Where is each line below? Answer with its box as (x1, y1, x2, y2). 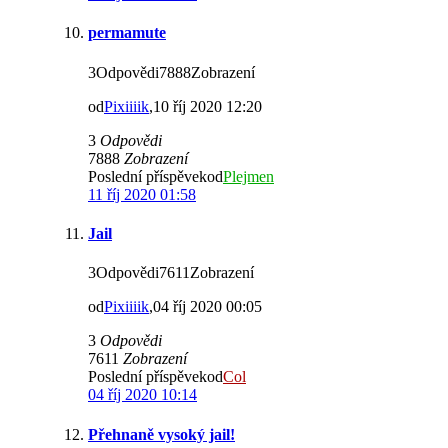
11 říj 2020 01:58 (88, 185, 196, 203)
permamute (88, 24, 166, 42)
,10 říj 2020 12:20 (149, 97, 262, 115)
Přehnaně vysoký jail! (88, 425, 235, 443)
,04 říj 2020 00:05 (149, 298, 262, 316)
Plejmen (223, 167, 274, 185)
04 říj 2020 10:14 (88, 386, 197, 404)
